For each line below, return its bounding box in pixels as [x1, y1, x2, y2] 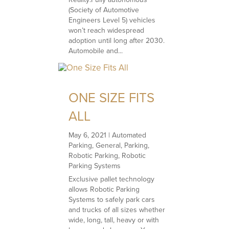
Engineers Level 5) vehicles [68, 14, 156, 26]
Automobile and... [68, 45, 123, 56]
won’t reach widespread [68, 25, 145, 36]
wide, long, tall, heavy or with [68, 214, 159, 225]
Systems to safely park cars [68, 194, 155, 205]
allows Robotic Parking [68, 184, 140, 195]
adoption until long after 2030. [68, 35, 165, 46]
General [96, 140, 121, 151]
